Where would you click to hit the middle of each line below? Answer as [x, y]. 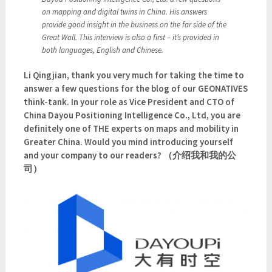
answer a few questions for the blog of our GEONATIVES [135, 88]
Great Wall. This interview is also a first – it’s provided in [130, 37]
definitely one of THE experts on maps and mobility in [131, 128]
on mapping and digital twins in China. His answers [124, 12]
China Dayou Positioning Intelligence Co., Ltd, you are [132, 115]
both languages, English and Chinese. [102, 50]
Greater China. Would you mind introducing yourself [128, 141]
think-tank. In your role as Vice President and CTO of [129, 101]
